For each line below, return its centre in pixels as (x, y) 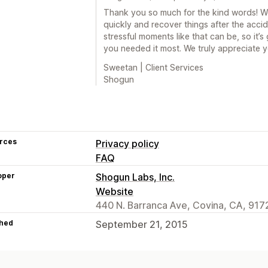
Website (115, 191)
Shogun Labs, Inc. (135, 177)
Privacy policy (127, 143)
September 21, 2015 (142, 224)
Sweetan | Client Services (153, 67)
